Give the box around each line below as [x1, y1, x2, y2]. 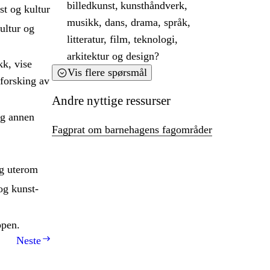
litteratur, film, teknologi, [67, 33, 178, 46]
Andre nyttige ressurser [52, 93, 171, 108]
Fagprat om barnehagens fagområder [52, 124, 212, 136]
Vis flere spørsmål [67, 66, 147, 79]
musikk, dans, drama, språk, [67, 16, 190, 29]
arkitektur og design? [67, 50, 162, 63]
